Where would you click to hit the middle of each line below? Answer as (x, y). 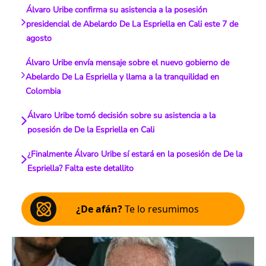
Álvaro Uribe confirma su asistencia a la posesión (116, 9)
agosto (39, 38)
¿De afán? (99, 209)
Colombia (43, 91)
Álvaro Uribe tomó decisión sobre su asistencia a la (121, 115)
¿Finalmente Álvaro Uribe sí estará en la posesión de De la (134, 154)
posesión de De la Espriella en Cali (91, 129)
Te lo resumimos (161, 209)
